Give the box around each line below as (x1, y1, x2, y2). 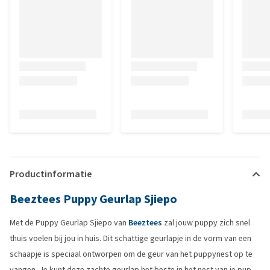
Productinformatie (10, 168, 92, 180)
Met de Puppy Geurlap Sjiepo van (10, 217, 128, 228)
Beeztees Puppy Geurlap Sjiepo (10, 191, 177, 207)
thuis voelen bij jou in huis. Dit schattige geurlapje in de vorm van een (10, 233, 251, 244)
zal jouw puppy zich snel (162, 217, 250, 228)
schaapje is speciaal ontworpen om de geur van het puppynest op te (10, 248, 253, 260)
